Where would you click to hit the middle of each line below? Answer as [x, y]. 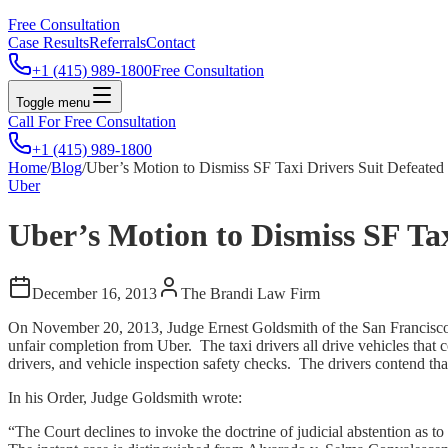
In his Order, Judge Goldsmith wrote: [125, 398]
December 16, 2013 [94, 294]
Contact [170, 43]
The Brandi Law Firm [250, 294]
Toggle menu [53, 103]
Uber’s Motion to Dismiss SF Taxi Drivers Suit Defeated [265, 168]
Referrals [117, 43]
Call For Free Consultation [92, 122]
